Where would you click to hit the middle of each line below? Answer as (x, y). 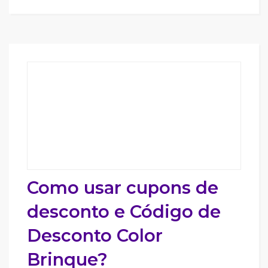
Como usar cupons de (123, 188)
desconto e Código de (124, 211)
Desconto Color (95, 235)
